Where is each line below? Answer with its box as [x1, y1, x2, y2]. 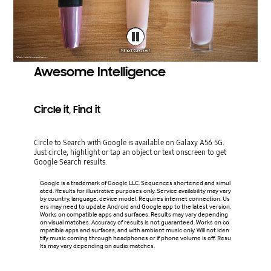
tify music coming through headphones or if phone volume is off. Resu [39, 233, 231, 242]
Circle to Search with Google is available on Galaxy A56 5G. [33, 137, 224, 148]
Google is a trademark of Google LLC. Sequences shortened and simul [39, 178, 230, 187]
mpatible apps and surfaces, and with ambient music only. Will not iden [39, 226, 229, 234]
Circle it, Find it [33, 103, 100, 116]
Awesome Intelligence [33, 64, 166, 80]
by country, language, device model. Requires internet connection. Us [39, 194, 230, 203]
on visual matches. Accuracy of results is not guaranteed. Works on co [39, 218, 229, 226]
